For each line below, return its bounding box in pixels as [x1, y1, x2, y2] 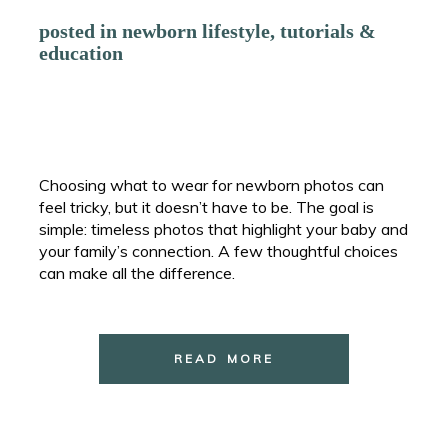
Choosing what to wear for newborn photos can [39, 174, 385, 195]
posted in [39, 19, 123, 42]
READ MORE [173, 350, 275, 366]
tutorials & [280, 19, 377, 42]
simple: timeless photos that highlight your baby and [39, 218, 409, 239]
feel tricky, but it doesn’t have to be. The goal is [39, 196, 375, 217]
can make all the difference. [39, 262, 236, 283]
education [39, 41, 124, 64]
